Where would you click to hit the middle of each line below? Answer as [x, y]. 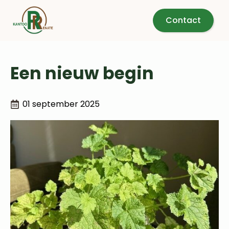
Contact [183, 20]
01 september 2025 [61, 104]
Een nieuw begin [82, 73]
